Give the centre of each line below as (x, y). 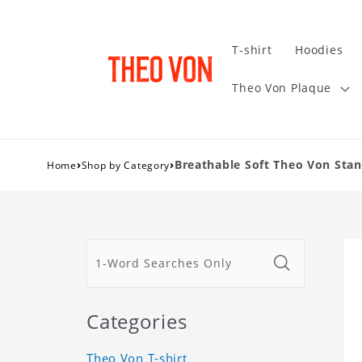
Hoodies (319, 50)
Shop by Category (126, 165)
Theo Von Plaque (282, 88)
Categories (137, 321)
